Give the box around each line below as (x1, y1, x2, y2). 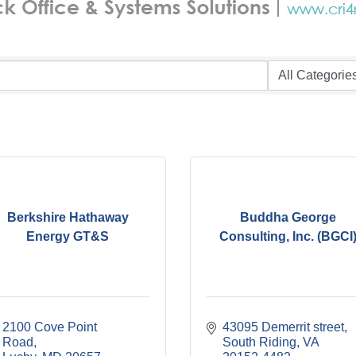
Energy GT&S (26, 229, 110, 243)
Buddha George (240, 210, 337, 224)
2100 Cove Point (2, 320, 97, 334)
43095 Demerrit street (222, 320, 344, 334)
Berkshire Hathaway (6, 210, 129, 224)
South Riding (222, 335, 296, 349)
